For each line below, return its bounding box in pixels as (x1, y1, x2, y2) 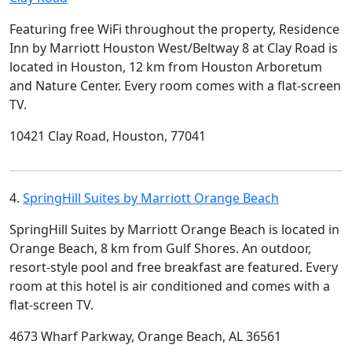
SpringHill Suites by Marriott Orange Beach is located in (9, 220, 339, 238)
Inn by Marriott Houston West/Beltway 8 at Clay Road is (9, 38, 338, 57)
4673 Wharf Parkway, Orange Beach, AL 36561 (9, 327, 281, 345)
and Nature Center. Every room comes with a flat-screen (9, 76, 341, 94)
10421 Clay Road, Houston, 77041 (9, 126, 206, 145)
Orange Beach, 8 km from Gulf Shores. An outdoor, (9, 239, 311, 257)
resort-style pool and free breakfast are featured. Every (9, 258, 338, 276)
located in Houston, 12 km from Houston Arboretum (9, 57, 322, 75)
